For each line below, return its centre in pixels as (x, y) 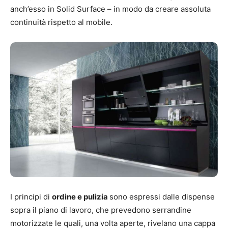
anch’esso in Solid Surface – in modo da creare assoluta (110, 9)
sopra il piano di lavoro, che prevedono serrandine (101, 210)
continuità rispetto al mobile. (61, 22)
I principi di (31, 196)
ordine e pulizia (81, 196)
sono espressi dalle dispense (162, 196)
